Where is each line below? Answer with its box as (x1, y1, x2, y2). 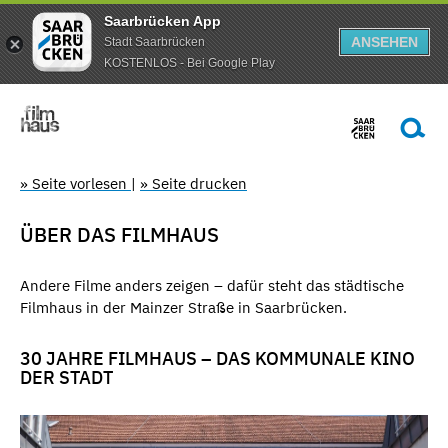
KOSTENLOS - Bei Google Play (104, 55, 275, 70)
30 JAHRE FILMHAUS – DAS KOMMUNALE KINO (20, 347, 415, 370)
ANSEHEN (351, 34, 418, 50)
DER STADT (20, 366, 113, 389)
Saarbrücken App (104, 12, 221, 29)
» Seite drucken (140, 174, 247, 193)
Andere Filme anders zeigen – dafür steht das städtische (20, 276, 404, 295)
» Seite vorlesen (20, 174, 131, 193)
